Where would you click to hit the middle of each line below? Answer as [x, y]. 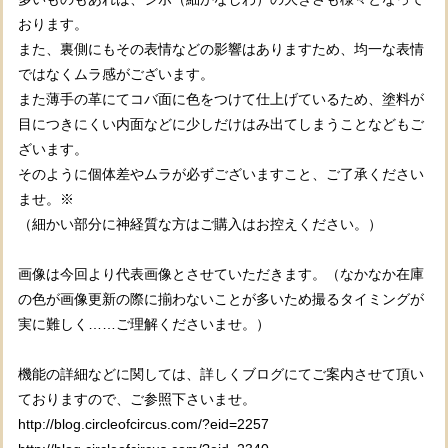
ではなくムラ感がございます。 [116, 74]
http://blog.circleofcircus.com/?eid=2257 [143, 424]
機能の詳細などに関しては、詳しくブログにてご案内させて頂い [221, 374]
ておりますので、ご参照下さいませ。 [137, 399]
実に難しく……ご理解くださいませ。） [144, 324]
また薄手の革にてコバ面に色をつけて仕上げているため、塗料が [221, 99]
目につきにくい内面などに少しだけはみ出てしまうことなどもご [221, 124]
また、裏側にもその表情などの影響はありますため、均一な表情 [221, 49]
